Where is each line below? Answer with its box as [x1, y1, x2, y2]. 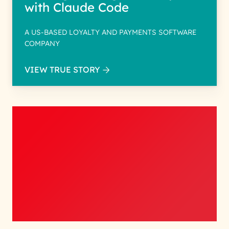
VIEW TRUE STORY [25, 64, 100, 75]
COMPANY [25, 39, 60, 48]
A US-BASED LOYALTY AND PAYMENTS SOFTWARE [25, 28, 196, 37]
